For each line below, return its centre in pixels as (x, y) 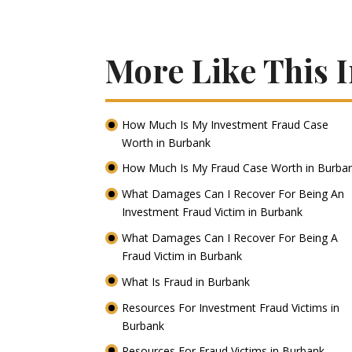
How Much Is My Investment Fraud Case (225, 124)
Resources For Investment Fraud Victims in (231, 307)
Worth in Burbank (168, 142)
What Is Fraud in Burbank (188, 281)
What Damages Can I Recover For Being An (233, 194)
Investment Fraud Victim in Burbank (214, 212)
